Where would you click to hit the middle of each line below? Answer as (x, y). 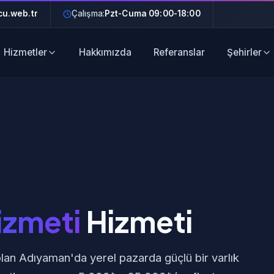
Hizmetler (25, 52)
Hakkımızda (105, 52)
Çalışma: (88, 13)
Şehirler (244, 52)
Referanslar (179, 52)
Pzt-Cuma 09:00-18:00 (152, 13)
